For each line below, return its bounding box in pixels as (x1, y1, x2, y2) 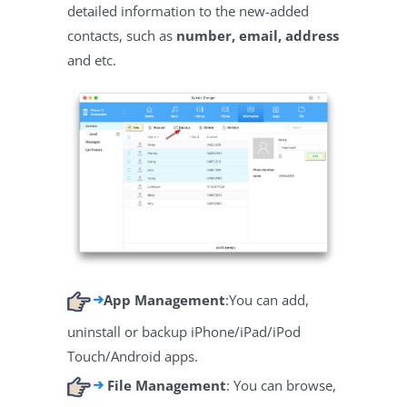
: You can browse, (226, 375, 336, 394)
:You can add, (225, 290, 309, 309)
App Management (104, 290, 225, 309)
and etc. (67, 51, 116, 70)
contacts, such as (67, 26, 176, 45)
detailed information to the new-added (67, 2, 309, 21)
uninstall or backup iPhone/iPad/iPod (67, 322, 301, 341)
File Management (107, 375, 226, 394)
